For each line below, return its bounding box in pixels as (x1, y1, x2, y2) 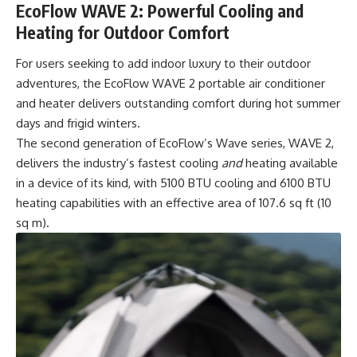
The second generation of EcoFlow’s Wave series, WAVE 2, (16, 135, 334, 151)
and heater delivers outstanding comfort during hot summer (16, 96, 340, 112)
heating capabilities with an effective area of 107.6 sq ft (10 (16, 195, 331, 211)
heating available (245, 155, 338, 171)
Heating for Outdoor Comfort (16, 21, 229, 43)
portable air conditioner (195, 76, 325, 92)
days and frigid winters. (16, 116, 140, 131)
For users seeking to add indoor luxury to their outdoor (16, 56, 311, 72)
